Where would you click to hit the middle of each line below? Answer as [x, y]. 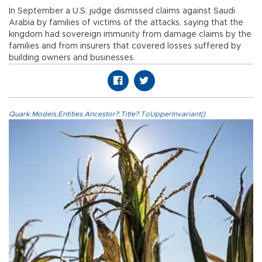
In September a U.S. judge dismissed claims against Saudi [122, 11]
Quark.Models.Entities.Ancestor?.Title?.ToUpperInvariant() [107, 114]
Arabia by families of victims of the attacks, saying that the [126, 23]
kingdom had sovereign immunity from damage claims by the [130, 34]
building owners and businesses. [74, 58]
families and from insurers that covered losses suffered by [125, 46]
